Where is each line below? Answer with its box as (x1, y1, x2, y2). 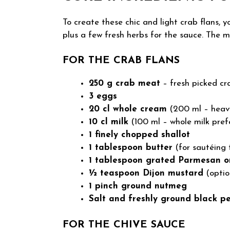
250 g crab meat (89, 79, 160, 88)
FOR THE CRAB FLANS (63, 55, 180, 66)
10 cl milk (89, 118, 128, 127)
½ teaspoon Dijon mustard (89, 169, 203, 178)
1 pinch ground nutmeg (89, 182, 187, 191)
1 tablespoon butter (89, 143, 172, 152)
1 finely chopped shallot (89, 130, 190, 140)
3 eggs (89, 92, 117, 101)
